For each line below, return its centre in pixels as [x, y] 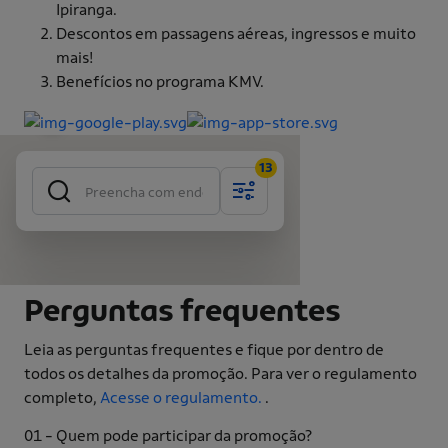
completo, [62, 398]
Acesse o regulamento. [182, 398]
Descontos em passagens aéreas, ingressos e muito [236, 34]
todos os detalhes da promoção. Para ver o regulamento [220, 374]
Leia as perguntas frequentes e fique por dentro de [204, 350]
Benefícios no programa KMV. [160, 82]
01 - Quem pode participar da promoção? [168, 436]
